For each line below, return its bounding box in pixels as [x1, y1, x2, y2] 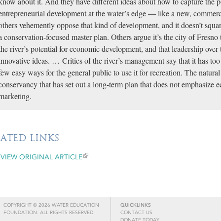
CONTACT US [120, 210, 152, 216]
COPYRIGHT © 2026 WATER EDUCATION [3, 202, 99, 208]
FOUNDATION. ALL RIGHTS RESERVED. [3, 210, 95, 216]
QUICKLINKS [120, 202, 151, 208]
